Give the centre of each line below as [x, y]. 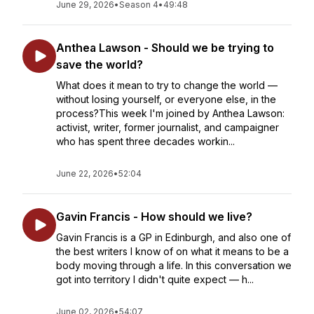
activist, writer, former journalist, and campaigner [168, 127]
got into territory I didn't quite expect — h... [155, 279]
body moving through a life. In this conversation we [174, 265]
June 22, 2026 [85, 173]
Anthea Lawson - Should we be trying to [165, 48]
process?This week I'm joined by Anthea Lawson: [170, 113]
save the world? [100, 64]
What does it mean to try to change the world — [167, 85]
